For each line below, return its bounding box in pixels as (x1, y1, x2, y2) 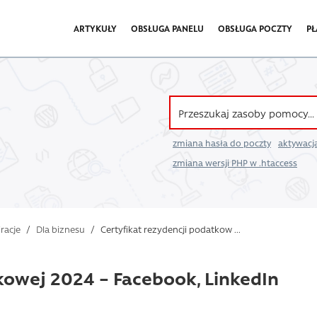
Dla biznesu (36, 223, 85, 235)
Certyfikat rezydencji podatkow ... (98, 223, 241, 235)
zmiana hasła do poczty (173, 137, 271, 149)
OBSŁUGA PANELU (131, 22, 204, 34)
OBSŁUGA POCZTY (218, 22, 292, 34)
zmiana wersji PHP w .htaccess (173, 157, 297, 168)
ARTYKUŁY (74, 22, 117, 34)
